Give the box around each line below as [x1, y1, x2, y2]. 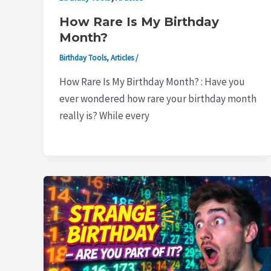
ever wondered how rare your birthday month [59, 91, 256, 105]
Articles [110, 53, 134, 64]
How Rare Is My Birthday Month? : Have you [59, 74, 245, 88]
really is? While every [59, 108, 149, 122]
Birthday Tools [59, 53, 106, 64]
